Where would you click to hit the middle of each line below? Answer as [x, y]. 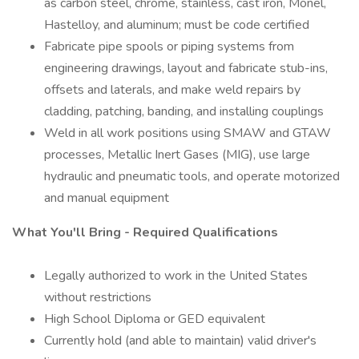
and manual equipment [107, 198]
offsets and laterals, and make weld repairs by [172, 90]
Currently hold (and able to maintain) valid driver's [180, 341]
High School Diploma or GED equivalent [155, 319]
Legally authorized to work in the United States [176, 276]
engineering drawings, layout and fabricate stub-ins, [186, 68]
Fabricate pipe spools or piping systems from [169, 46]
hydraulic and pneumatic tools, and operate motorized [192, 176]
